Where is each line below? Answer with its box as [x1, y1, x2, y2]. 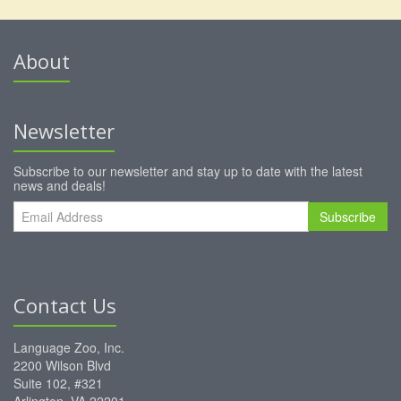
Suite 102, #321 [13, 373, 103, 392]
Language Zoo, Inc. [13, 337, 124, 356]
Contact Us [13, 291, 116, 319]
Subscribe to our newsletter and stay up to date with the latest [13, 161, 363, 180]
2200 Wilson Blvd [13, 355, 111, 374]
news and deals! [13, 175, 106, 194]
